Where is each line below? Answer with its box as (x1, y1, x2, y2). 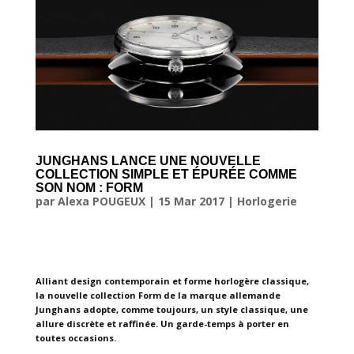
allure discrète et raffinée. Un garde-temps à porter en (35, 318, 289, 330)
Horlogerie (236, 194, 297, 209)
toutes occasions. (35, 332, 116, 345)
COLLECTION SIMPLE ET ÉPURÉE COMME (35, 168, 297, 182)
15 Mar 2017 (157, 194, 224, 209)
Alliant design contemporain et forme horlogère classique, (35, 275, 309, 288)
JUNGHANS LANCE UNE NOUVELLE (35, 154, 261, 168)
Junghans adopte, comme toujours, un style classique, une (35, 303, 308, 316)
